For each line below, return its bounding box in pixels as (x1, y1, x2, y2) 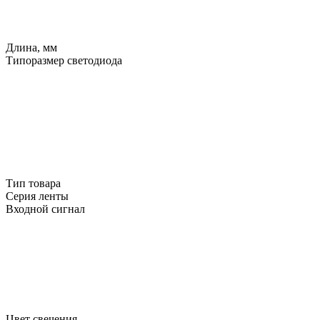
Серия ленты (6, 189, 69, 202)
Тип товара (6, 176, 61, 189)
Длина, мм (6, 41, 57, 54)
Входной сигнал (6, 202, 85, 215)
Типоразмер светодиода (6, 54, 122, 66)
